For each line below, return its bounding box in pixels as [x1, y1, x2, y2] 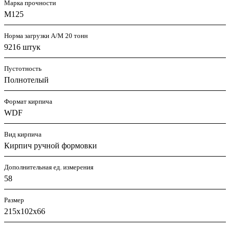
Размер [4, 196, 24, 204]
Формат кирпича [4, 98, 52, 106]
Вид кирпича [4, 130, 42, 139]
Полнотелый [4, 75, 49, 85]
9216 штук [4, 43, 41, 52]
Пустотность [4, 65, 42, 73]
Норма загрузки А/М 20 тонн [4, 32, 88, 40]
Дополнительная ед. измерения [4, 163, 93, 171]
